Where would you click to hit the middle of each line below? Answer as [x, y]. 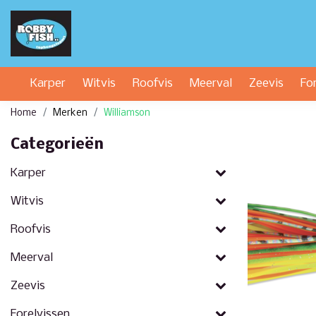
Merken [70, 113]
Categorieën [57, 145]
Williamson [127, 113]
